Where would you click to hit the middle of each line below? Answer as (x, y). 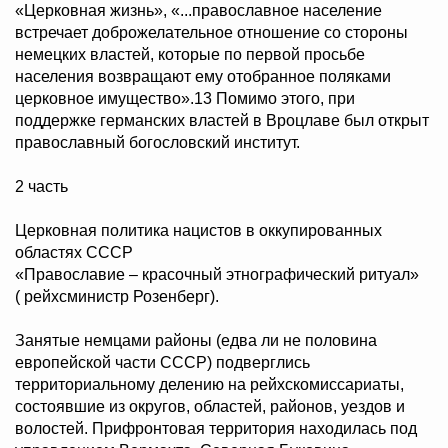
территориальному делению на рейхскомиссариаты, (209, 385)
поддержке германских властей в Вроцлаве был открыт (222, 121)
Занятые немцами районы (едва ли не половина (196, 341)
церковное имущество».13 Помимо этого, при (185, 99)
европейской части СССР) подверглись (162, 363)
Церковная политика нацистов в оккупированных (198, 231)
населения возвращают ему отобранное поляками (203, 77)
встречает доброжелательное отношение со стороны (211, 33)
